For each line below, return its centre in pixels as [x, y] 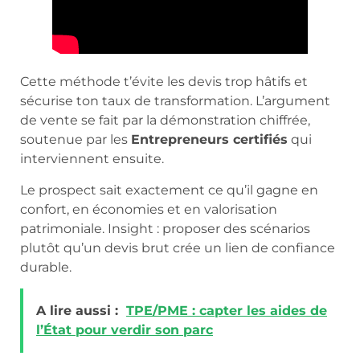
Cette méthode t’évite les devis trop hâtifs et [164, 82]
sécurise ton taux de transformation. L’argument [175, 101]
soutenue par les [76, 140]
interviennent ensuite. [92, 159]
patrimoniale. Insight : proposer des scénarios [165, 228]
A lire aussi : [77, 311]
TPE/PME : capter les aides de [227, 311]
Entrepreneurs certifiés [209, 140]
